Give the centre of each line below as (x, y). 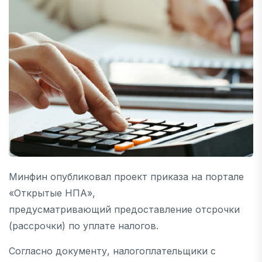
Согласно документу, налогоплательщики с (112, 251)
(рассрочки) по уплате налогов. (84, 226)
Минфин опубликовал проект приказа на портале (126, 177)
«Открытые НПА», (52, 193)
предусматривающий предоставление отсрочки (124, 209)
